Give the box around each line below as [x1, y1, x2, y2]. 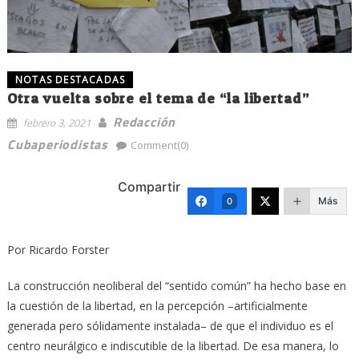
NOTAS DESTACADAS [14, 72, 126, 87]
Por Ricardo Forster [6, 241, 109, 257]
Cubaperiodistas [6, 134, 108, 154]
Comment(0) [130, 137, 188, 152]
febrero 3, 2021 [22, 114, 91, 131]
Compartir [118, 179, 181, 196]
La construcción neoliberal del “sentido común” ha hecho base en [6, 277, 346, 293]
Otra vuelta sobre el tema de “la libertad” [6, 89, 309, 107]
